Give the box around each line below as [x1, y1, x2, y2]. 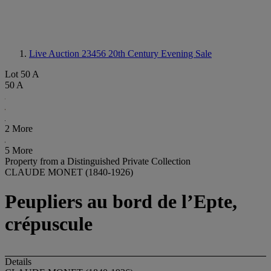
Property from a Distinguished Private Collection [5, 156, 191, 166]
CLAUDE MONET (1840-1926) [5, 167, 133, 177]
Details [5, 256, 31, 267]
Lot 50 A [5, 69, 39, 79]
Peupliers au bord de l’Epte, [5, 191, 237, 213]
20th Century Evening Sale [108, 48, 212, 59]
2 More [5, 123, 33, 134]
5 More [5, 145, 33, 155]
